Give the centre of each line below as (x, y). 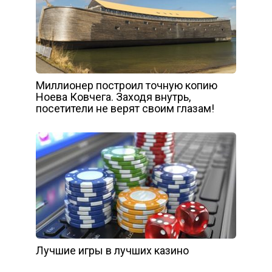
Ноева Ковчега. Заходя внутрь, (113, 97)
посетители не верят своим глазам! (125, 109)
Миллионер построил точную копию (127, 86)
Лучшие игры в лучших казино (112, 251)
